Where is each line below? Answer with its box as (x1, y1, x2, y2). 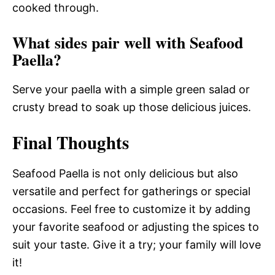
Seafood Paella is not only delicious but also (12, 166, 238, 180)
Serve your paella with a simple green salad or (12, 82, 250, 96)
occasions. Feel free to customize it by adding (12, 202, 250, 215)
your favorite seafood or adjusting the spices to (12, 220, 259, 233)
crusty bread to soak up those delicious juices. (12, 100, 251, 114)
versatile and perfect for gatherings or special (12, 184, 250, 198)
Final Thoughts (12, 129, 129, 155)
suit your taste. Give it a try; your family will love (12, 238, 261, 251)
